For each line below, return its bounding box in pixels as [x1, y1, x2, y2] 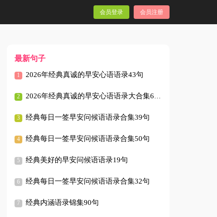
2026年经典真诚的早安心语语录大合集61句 [26, 92, 155, 100]
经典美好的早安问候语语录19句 [26, 155, 128, 164]
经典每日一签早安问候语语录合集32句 [26, 177, 150, 185]
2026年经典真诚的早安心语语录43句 [26, 70, 144, 78]
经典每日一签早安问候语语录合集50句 [26, 134, 150, 142]
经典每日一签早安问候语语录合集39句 [26, 113, 150, 121]
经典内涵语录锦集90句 [26, 198, 99, 206]
